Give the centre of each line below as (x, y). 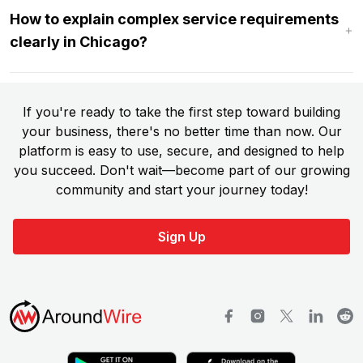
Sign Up (181, 236)
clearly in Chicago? (79, 41)
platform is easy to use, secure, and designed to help (181, 150)
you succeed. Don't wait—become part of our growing (181, 170)
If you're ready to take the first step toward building (181, 111)
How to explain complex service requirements (174, 19)
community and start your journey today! (181, 189)
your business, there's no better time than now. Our (181, 131)
